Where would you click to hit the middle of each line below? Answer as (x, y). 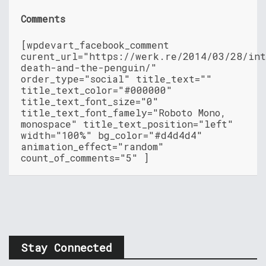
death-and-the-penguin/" (89, 67)
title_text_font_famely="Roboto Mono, (123, 113)
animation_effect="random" (92, 146)
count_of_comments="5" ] (85, 158)
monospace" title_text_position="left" (127, 124)
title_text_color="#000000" (96, 90)
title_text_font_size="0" (90, 101)
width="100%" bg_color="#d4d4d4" (112, 135)
